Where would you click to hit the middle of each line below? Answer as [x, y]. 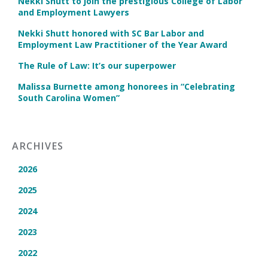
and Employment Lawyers [74, 12]
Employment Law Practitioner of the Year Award [123, 45]
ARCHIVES [38, 146]
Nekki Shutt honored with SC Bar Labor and [111, 33]
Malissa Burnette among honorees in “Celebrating [127, 86]
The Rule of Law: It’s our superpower [97, 66]
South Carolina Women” [69, 98]
